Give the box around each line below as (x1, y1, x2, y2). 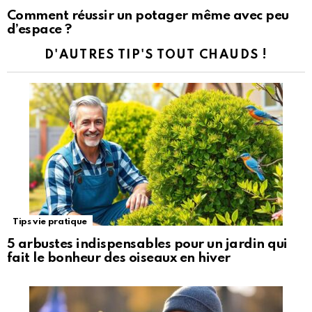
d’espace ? (7, 23, 72, 37)
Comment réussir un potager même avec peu (7, 9, 289, 23)
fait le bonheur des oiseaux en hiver (7, 251, 231, 265)
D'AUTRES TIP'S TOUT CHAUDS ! (44, 49, 268, 62)
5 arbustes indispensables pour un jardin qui (7, 237, 288, 251)
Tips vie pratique (13, 217, 87, 227)
